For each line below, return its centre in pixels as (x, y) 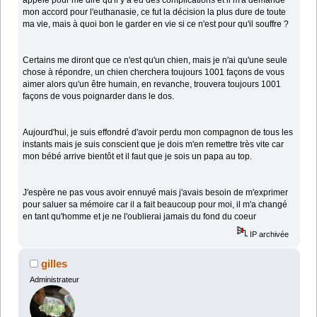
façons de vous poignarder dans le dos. (99, 97)
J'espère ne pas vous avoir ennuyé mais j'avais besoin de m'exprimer (156, 193)
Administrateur (54, 279)
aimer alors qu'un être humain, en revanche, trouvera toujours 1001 (152, 85)
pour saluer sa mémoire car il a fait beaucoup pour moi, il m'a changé (155, 205)
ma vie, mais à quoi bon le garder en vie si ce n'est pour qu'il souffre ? (156, 24)
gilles (54, 263)
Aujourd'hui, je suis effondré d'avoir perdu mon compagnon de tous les (158, 133)
